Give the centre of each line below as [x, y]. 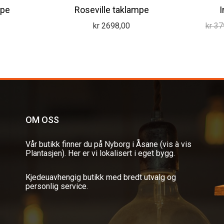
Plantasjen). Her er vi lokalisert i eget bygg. [100, 153]
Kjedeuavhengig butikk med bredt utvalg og [100, 177]
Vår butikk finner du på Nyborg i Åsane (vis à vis [108, 144]
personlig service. [56, 186]
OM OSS [42, 119]
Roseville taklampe [111, 9]
